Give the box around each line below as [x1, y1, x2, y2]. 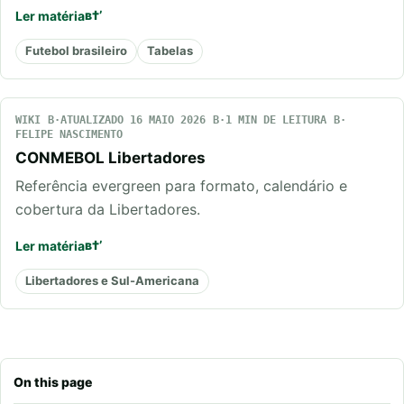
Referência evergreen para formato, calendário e [15, 176, 347, 195]
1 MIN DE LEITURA [225, 113, 326, 126]
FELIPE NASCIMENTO [15, 127, 123, 141]
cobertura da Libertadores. [15, 199, 200, 218]
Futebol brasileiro [25, 43, 127, 59]
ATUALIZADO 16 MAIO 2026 [60, 113, 206, 126]
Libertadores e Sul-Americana [25, 273, 199, 289]
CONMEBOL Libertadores [15, 148, 206, 167]
